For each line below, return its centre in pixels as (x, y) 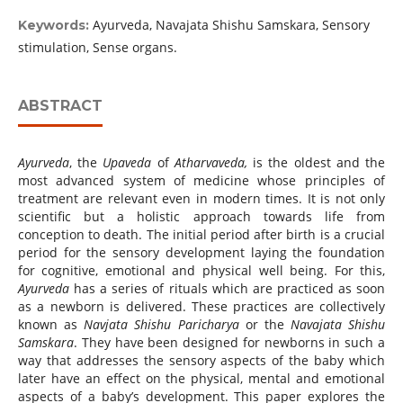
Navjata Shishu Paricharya (161, 325)
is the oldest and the (316, 163)
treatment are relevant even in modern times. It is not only (201, 199)
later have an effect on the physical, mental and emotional (201, 379)
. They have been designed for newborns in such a (229, 343)
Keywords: (55, 26)
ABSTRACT (60, 106)
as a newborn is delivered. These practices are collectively (201, 307)
